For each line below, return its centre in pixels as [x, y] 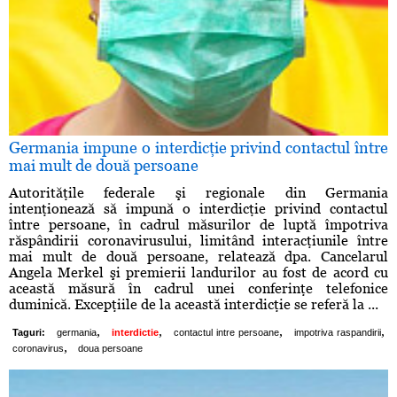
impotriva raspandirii [338, 333]
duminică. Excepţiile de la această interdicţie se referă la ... [194, 305]
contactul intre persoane [226, 333]
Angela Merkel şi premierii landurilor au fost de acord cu [198, 273]
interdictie [135, 333]
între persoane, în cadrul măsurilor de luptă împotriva [198, 225]
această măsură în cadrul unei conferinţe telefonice [198, 289]
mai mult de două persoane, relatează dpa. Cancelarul [198, 257]
